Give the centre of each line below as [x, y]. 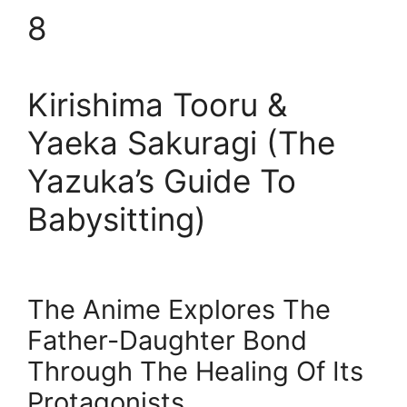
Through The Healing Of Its [195, 372]
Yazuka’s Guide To [162, 181]
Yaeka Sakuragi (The [181, 143]
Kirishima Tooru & [157, 105]
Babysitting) [117, 219]
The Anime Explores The [179, 310]
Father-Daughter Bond [167, 341]
